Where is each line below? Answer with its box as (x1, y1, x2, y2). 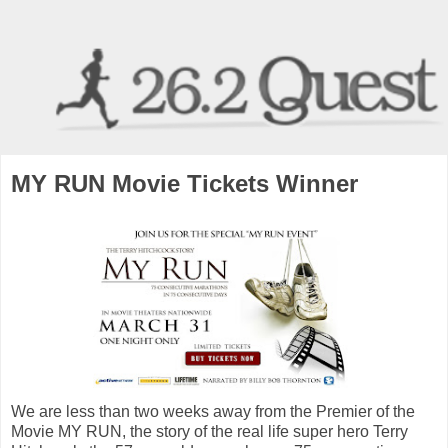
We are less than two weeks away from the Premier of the (11, 402, 415, 420)
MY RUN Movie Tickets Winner (11, 169, 358, 197)
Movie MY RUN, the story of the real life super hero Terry (11, 422, 408, 440)
